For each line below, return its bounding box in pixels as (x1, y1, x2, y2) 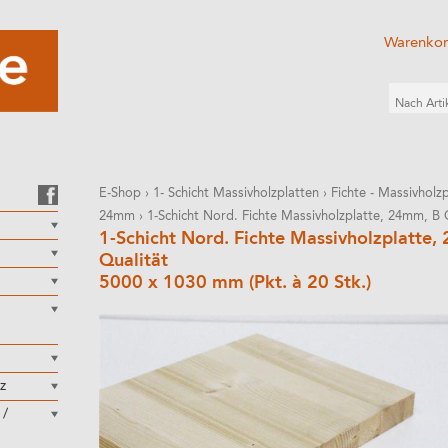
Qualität (99, 252, 168, 270)
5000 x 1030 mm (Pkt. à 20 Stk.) (99, 274, 371, 292)
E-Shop (99, 187, 141, 200)
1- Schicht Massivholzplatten (153, 187, 319, 200)
